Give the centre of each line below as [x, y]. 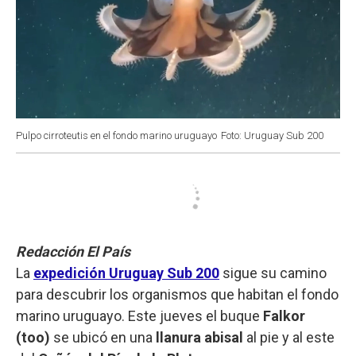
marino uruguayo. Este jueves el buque [139, 315]
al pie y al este [289, 337]
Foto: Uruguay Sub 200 [272, 135]
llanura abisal [199, 337]
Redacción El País [73, 251]
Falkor [284, 315]
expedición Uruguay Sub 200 [126, 273]
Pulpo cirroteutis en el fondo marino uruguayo [116, 135]
